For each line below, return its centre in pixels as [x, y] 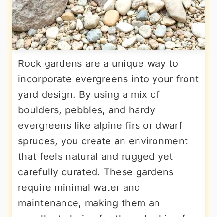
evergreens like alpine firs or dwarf [100, 126]
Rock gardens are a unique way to [98, 64]
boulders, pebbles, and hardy [87, 110]
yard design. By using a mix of [89, 95]
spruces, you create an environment [103, 141]
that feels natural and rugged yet [95, 157]
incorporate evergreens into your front [108, 79]
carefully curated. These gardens [96, 172]
